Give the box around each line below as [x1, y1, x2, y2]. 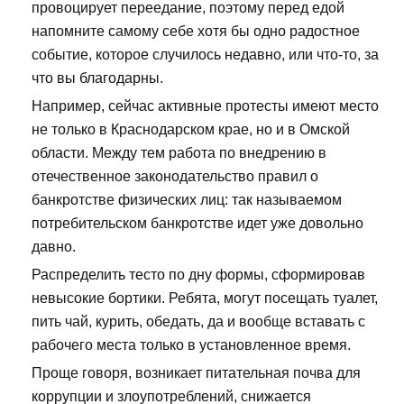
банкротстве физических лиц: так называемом [32, 192, 342, 208]
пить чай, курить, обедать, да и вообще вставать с [32, 314, 365, 330]
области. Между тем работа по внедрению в [32, 145, 326, 161]
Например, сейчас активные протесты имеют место [32, 98, 379, 115]
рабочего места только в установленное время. [32, 337, 351, 353]
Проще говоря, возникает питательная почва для [32, 365, 361, 381]
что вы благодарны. [32, 70, 163, 87]
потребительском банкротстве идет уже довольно [32, 216, 363, 232]
